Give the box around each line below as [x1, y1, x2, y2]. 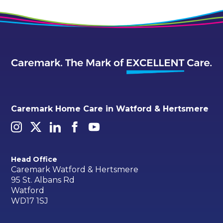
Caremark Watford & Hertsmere [11, 165, 139, 175]
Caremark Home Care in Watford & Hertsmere [11, 104, 209, 114]
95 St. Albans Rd [11, 175, 75, 185]
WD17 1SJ [11, 196, 49, 206]
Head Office [11, 154, 58, 164]
